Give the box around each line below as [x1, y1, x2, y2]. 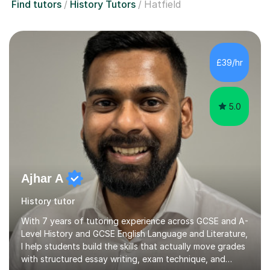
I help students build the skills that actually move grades [21, 241, 245, 252]
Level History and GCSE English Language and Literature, [21, 228, 248, 239]
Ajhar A [21, 172, 63, 186]
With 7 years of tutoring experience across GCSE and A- [21, 216, 248, 227]
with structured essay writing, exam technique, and [21, 254, 225, 265]
